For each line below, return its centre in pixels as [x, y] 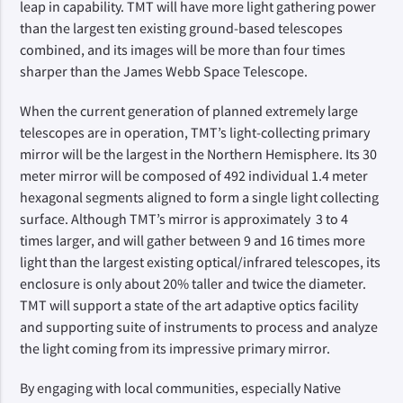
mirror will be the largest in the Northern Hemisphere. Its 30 [199, 153]
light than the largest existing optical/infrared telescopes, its [201, 261]
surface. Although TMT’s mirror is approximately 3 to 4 [184, 218]
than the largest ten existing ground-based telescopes [182, 27]
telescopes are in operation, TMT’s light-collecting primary [195, 132]
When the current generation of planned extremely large [189, 110]
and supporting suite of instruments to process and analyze [199, 326]
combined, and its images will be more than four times [183, 49]
